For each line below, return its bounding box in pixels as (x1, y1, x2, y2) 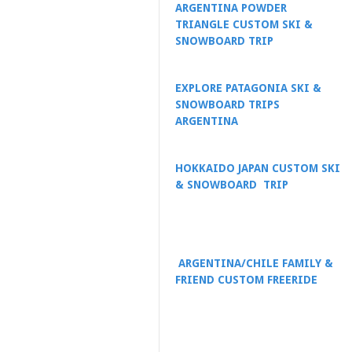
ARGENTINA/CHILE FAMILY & (178, 256, 333, 269)
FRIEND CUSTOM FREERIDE (175, 273, 317, 286)
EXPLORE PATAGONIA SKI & (175, 81, 321, 94)
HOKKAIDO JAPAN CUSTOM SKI (175, 161, 340, 174)
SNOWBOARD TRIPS (175, 97, 280, 111)
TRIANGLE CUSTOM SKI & (175, 17, 313, 31)
